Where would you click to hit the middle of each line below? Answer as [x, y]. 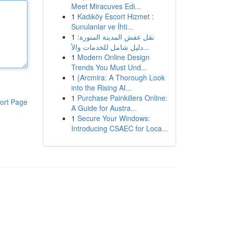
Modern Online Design [113, 57]
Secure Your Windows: [113, 118]
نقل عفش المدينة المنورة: [116, 37]
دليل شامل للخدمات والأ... [146, 47]
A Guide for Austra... [104, 108]
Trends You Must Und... [109, 67]
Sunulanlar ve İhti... [102, 26]
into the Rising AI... [101, 88]
